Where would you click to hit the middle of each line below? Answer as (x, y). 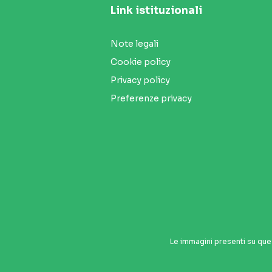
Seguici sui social (61, 253)
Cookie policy (141, 62)
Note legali (134, 43)
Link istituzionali (156, 10)
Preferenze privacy (151, 98)
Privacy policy (140, 80)
